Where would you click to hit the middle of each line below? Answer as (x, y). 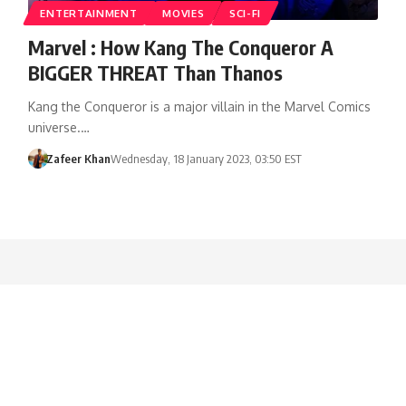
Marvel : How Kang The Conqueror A (180, 47)
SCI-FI (245, 13)
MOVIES (184, 13)
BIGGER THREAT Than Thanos (155, 72)
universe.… (58, 127)
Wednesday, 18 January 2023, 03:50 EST (207, 158)
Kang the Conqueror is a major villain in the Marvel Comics (199, 106)
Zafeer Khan (79, 158)
